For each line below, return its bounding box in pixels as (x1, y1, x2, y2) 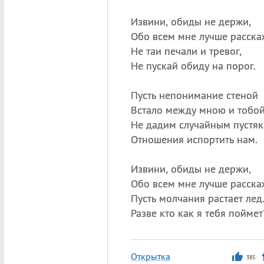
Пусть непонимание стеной (130, 88, 258, 102)
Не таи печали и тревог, (130, 44, 242, 58)
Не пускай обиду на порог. (130, 59, 256, 72)
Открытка (130, 250, 170, 262)
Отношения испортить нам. (130, 133, 258, 146)
